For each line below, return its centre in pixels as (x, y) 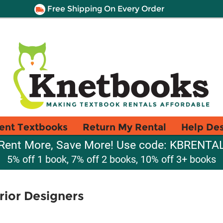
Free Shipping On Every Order (105, 9)
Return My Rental (124, 127)
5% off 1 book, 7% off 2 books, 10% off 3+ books (111, 159)
